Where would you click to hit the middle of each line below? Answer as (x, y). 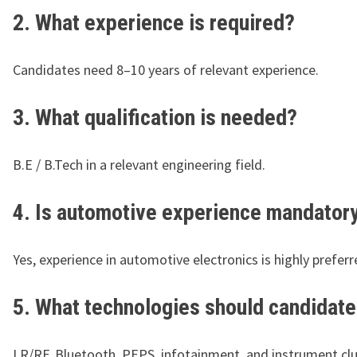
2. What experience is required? (154, 23)
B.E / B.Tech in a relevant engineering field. (139, 165)
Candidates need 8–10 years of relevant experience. (166, 70)
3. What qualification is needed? (155, 118)
